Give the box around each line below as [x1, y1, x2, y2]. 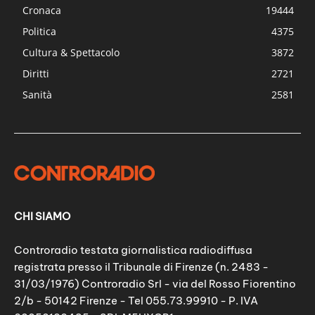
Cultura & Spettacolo [22, 45, 120, 59]
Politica [22, 24, 56, 38]
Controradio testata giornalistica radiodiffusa [14, 243, 252, 257]
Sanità [22, 87, 52, 101]
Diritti [22, 66, 49, 80]
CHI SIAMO [14, 210, 70, 224]
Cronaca [22, 3, 61, 17]
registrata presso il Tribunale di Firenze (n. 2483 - [14, 260, 269, 274]
